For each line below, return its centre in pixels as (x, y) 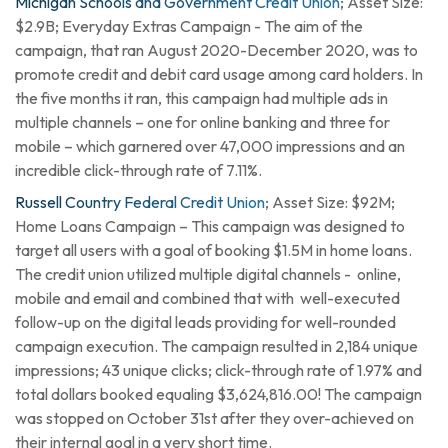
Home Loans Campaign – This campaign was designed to (210, 226)
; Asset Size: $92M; (330, 202)
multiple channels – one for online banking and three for (202, 122)
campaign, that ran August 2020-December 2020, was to (216, 50)
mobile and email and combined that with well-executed (207, 298)
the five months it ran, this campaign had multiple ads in (201, 98)
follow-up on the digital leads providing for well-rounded (205, 322)
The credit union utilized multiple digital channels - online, (208, 274)
